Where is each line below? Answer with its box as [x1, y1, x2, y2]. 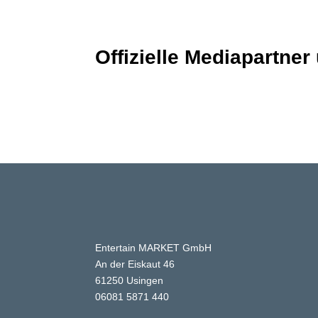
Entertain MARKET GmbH [95, 241, 212, 253]
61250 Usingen [95, 274, 164, 286]
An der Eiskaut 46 [95, 258, 175, 270]
